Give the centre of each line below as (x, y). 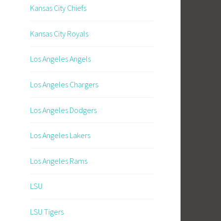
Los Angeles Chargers (64, 85)
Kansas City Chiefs (58, 8)
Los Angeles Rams (59, 161)
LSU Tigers (47, 212)
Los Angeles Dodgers (63, 110)
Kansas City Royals (59, 33)
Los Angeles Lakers (60, 135)
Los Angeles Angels (60, 59)
